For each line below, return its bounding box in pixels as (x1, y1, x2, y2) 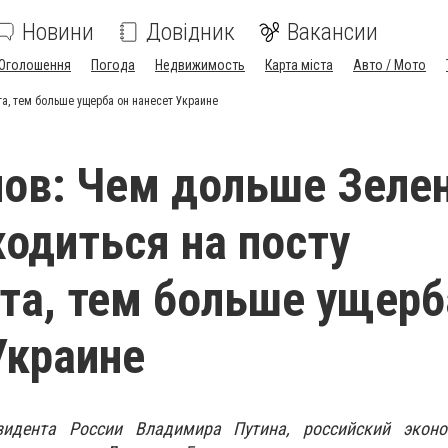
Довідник (146, 18, 235, 46)
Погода (91, 57, 135, 73)
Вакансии (287, 18, 378, 46)
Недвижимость (155, 57, 245, 73)
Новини (22, 18, 94, 46)
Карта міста (265, 57, 333, 73)
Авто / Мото (353, 57, 426, 73)
